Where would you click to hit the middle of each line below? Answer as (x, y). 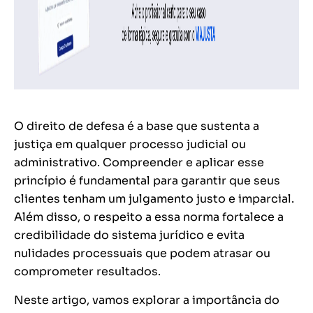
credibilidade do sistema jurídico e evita (129, 235)
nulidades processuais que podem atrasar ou (142, 254)
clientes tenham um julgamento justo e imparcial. (154, 199)
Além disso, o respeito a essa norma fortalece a (149, 217)
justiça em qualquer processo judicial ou (130, 145)
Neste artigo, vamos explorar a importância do (147, 300)
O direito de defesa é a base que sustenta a (137, 126)
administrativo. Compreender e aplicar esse (139, 163)
